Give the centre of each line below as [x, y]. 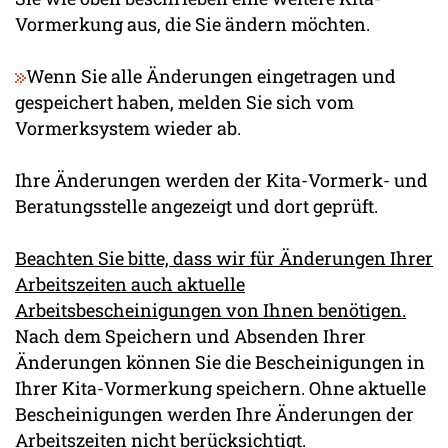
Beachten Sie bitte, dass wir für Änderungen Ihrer [224, 257]
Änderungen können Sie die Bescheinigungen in [220, 361]
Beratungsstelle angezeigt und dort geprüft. [196, 205]
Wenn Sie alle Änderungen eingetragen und [211, 75]
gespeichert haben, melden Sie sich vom [184, 101]
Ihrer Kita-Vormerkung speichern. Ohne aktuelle [220, 387]
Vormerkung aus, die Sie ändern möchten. [192, 23]
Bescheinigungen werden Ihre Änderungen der [214, 413]
